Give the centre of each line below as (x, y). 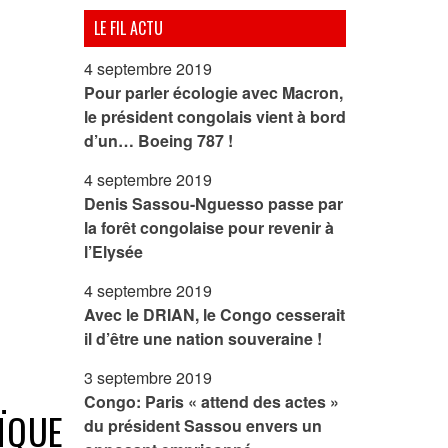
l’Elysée (113, 251)
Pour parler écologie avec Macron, (213, 92)
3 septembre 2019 (147, 377)
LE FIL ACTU (128, 28)
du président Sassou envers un (202, 425)
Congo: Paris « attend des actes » (211, 401)
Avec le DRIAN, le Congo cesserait (214, 314)
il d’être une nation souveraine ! (202, 338)
